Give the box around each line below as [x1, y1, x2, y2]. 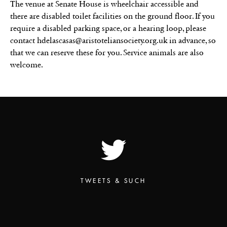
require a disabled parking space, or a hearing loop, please [10, 23, 206, 33]
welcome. [10, 59, 43, 69]
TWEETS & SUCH [81, 176, 146, 184]
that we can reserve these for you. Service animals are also [10, 47, 204, 57]
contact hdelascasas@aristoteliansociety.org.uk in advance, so [10, 35, 216, 45]
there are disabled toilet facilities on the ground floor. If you [10, 11, 215, 21]
